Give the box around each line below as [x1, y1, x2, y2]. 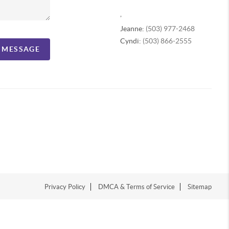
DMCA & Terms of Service [98, 182, 175, 191]
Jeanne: [120, 24, 146, 33]
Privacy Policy [44, 182, 86, 191]
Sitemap [188, 182, 212, 191]
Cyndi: [120, 36, 143, 45]
